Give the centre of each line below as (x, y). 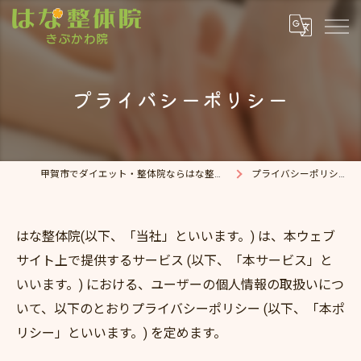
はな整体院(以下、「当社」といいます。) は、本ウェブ (176, 237)
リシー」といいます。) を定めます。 (121, 333)
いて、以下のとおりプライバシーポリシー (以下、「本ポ (180, 309)
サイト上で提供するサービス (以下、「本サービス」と (174, 261)
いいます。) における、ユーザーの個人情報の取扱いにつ (180, 285)
